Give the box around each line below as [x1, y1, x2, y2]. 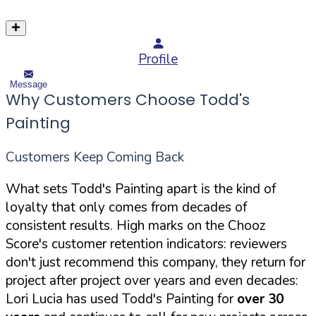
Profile [138, 50, 178, 69]
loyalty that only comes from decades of [6, 197, 247, 217]
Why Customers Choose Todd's [6, 88, 250, 111]
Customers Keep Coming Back [6, 147, 184, 166]
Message [10, 78, 47, 90]
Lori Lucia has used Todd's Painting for [6, 289, 237, 308]
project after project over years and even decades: [6, 271, 298, 290]
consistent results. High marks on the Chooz [6, 216, 266, 235]
